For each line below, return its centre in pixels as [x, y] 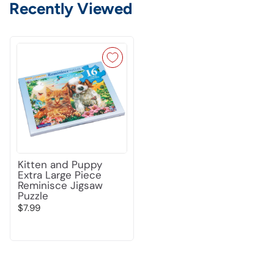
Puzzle [33, 195]
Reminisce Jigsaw [60, 185]
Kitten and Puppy [60, 164]
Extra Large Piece [60, 175]
